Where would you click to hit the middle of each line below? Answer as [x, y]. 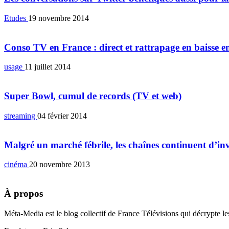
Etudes [16, 18]
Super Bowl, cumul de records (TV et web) [93, 96]
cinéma [17, 165]
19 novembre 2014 [59, 18]
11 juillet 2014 [48, 67]
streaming [21, 116]
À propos [24, 193]
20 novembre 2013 [60, 165]
